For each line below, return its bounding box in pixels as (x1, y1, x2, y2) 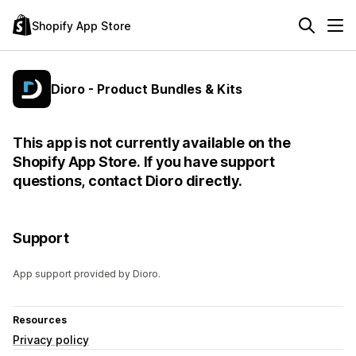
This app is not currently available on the (13, 134, 291, 151)
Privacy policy (13, 333, 89, 346)
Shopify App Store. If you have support (13, 153, 276, 170)
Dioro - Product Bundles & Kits (51, 80, 242, 97)
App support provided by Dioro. (13, 268, 161, 280)
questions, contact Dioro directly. (13, 172, 242, 189)
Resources (13, 314, 67, 326)
